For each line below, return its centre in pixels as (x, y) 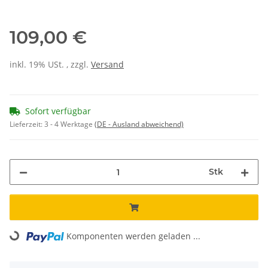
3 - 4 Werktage (69, 124)
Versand (107, 65)
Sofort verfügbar (58, 111)
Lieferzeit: (27, 124)
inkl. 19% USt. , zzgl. (50, 65)
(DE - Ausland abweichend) (139, 124)
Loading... (30, 232)
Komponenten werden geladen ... (134, 236)
